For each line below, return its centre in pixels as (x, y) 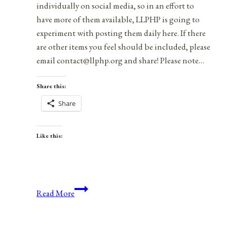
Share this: (51, 86)
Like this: (49, 136)
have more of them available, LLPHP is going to (118, 20)
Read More (55, 193)
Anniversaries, (99, 188)
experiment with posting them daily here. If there (121, 33)
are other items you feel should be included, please (123, 47)
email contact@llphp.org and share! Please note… (120, 61)
